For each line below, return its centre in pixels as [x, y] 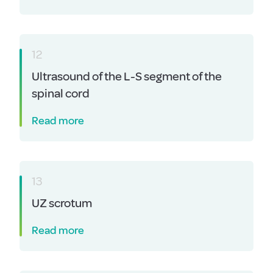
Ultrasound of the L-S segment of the [127, 76]
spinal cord [61, 94]
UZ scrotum [62, 203]
